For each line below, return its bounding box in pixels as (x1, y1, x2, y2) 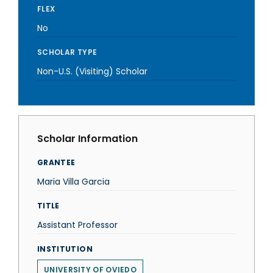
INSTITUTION (37, 244, 93, 254)
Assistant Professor (37, 219, 118, 231)
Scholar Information (37, 132, 138, 146)
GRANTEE (37, 157, 76, 168)
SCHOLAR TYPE (37, 47, 97, 57)
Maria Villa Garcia (37, 175, 110, 188)
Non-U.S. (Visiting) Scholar (37, 65, 147, 77)
